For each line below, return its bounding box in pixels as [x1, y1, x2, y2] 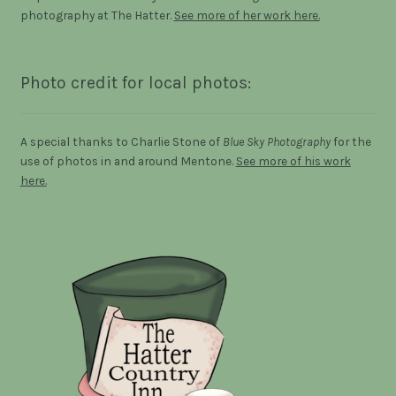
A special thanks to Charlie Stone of [19, 133, 223, 148]
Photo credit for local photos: [19, 72, 251, 93]
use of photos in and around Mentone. [19, 153, 236, 168]
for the [330, 133, 371, 148]
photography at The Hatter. [19, 8, 174, 23]
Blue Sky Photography [222, 133, 331, 148]
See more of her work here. [173, 8, 320, 23]
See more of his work [235, 153, 351, 168]
